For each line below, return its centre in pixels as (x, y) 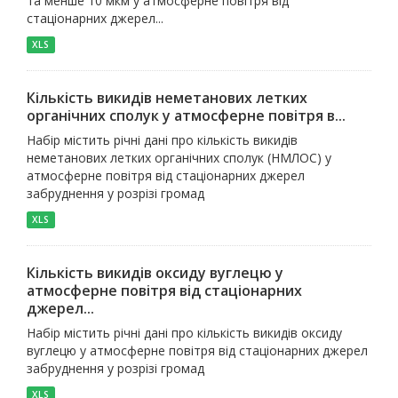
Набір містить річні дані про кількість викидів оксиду (184, 333)
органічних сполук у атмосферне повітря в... (186, 116)
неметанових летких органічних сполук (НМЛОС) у (179, 158)
